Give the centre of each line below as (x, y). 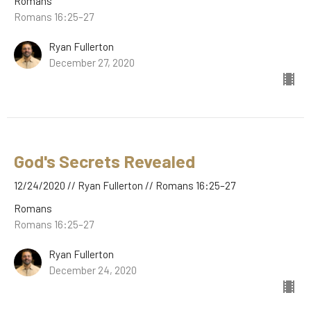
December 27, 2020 (92, 63)
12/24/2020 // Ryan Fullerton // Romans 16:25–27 (125, 186)
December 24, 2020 (93, 270)
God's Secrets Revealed (104, 161)
